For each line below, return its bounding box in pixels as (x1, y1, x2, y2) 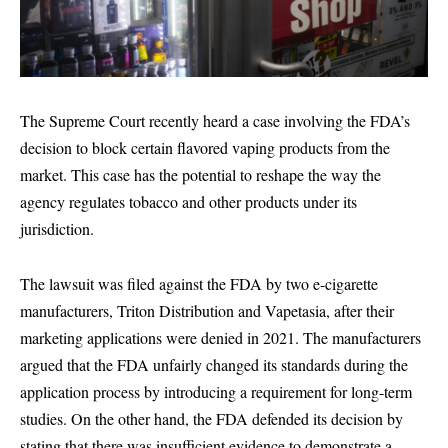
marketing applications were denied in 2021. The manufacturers (20, 327, 421, 349)
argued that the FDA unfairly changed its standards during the (20, 354, 408, 376)
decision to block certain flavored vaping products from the (20, 136, 390, 158)
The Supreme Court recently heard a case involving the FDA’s (20, 109, 410, 131)
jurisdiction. (20, 217, 94, 239)
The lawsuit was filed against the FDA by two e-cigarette (20, 273, 378, 295)
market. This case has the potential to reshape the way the (20, 163, 381, 185)
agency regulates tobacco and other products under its (20, 190, 357, 212)
